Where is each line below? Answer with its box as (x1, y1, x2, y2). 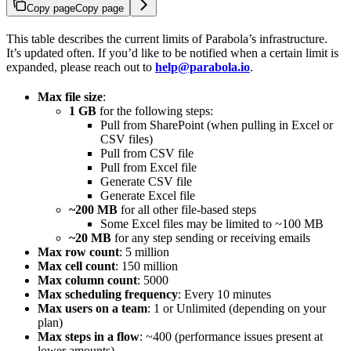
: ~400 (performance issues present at (139, 330, 323, 344)
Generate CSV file (100, 175, 192, 189)
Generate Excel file (100, 189, 195, 203)
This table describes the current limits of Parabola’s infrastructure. (6, 32, 327, 46)
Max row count (38, 245, 119, 259)
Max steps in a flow (38, 330, 139, 344)
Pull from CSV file (100, 147, 194, 161)
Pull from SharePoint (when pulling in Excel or (100, 118, 333, 132)
